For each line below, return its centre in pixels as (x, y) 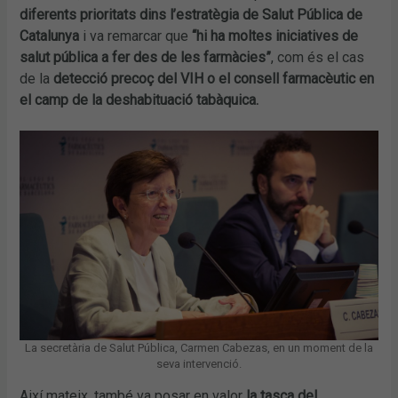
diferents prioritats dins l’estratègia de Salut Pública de (191, 14)
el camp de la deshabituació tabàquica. (139, 99)
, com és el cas (318, 57)
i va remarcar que (136, 36)
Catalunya (50, 36)
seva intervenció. (199, 363)
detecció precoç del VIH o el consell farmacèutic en (214, 78)
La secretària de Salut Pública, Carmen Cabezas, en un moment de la (199, 347)
